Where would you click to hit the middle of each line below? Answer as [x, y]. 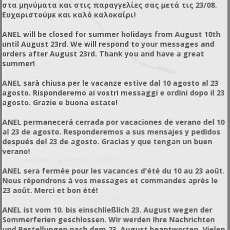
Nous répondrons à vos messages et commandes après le [110, 180]
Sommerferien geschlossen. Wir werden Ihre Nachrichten [109, 219]
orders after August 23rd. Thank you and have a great [103, 53]
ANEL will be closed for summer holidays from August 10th [111, 34]
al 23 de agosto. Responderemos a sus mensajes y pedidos [111, 131]
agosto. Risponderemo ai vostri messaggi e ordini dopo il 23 [113, 92]
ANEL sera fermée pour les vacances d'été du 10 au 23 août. [113, 170]
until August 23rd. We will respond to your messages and [108, 44]
